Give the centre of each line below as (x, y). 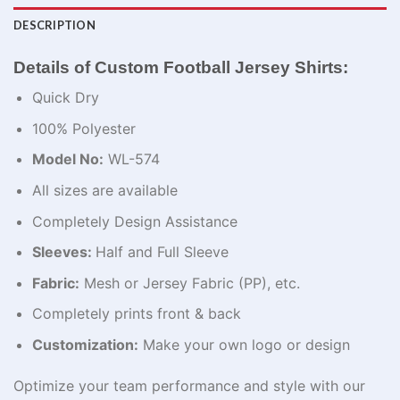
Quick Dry (65, 98)
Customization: (85, 345)
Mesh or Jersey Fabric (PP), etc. (189, 283)
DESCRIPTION (54, 25)
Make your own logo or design (244, 345)
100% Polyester (83, 128)
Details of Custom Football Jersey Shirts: (181, 67)
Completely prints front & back (136, 314)
